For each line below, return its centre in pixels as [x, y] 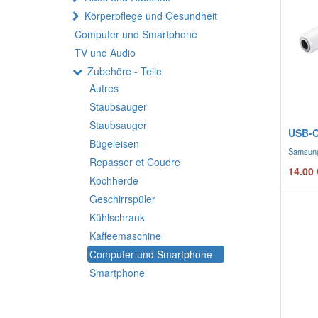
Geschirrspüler [122, 199]
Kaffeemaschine [125, 236]
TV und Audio [105, 53]
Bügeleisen [114, 143]
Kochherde [114, 180]
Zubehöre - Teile [125, 71]
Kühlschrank [117, 217]
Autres [104, 88]
